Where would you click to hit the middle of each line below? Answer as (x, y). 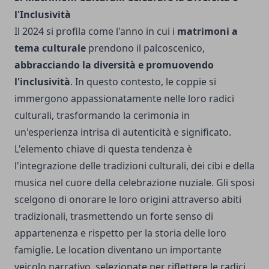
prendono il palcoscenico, (145, 48)
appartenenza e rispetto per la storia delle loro (120, 233)
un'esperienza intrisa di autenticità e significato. (123, 132)
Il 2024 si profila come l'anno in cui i (95, 32)
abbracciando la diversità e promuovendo (114, 65)
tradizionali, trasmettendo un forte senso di (114, 216)
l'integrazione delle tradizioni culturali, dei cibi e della (134, 166)
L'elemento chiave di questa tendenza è (103, 149)
